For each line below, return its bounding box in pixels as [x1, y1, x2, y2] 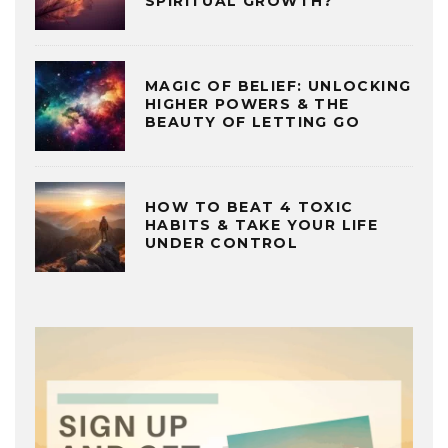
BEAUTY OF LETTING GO [145, 112, 360, 131]
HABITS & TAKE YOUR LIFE [145, 215, 379, 234]
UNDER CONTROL [145, 233, 304, 252]
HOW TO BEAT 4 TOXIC [145, 197, 354, 216]
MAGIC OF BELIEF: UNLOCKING [145, 76, 412, 95]
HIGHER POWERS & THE [145, 94, 350, 113]
